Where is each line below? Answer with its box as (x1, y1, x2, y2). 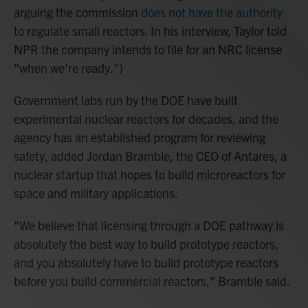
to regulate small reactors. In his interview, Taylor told (14, 23, 287, 39)
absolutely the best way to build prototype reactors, (14, 236, 278, 252)
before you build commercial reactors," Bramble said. (14, 273, 290, 289)
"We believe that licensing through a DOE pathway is (14, 217, 284, 234)
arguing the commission (14, 4, 141, 21)
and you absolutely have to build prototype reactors (14, 254, 278, 271)
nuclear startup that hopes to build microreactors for (14, 166, 285, 183)
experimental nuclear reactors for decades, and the (14, 111, 278, 127)
